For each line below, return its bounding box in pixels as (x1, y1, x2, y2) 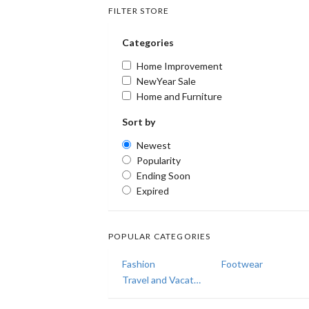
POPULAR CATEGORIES (108, 231, 211, 241)
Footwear (221, 258, 263, 270)
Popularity (137, 154, 181, 166)
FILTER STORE (108, 6, 170, 16)
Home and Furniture (137, 90, 222, 102)
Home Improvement (137, 60, 223, 72)
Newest (137, 139, 171, 151)
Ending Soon (137, 170, 190, 181)
